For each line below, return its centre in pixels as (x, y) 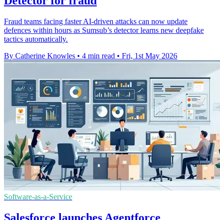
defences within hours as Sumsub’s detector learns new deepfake (104, 30)
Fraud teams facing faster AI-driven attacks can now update (96, 21)
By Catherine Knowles (40, 55)
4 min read (98, 55)
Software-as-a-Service (38, 196)
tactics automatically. (36, 39)
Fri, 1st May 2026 (150, 55)
